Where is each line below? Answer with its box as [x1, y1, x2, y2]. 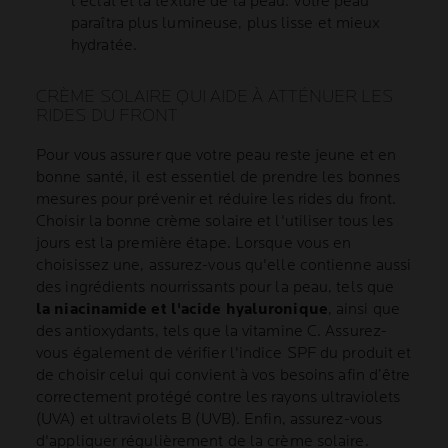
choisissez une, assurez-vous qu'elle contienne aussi [36, 256, 412, 276]
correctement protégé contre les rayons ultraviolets [36, 388, 401, 408]
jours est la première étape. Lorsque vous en [36, 234, 352, 254]
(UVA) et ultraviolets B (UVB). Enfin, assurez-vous [36, 410, 383, 430]
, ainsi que [327, 300, 400, 320]
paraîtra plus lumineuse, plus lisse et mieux [71, 14, 381, 34]
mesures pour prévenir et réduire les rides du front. [36, 190, 397, 210]
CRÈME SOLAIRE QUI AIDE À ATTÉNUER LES [36, 86, 393, 108]
